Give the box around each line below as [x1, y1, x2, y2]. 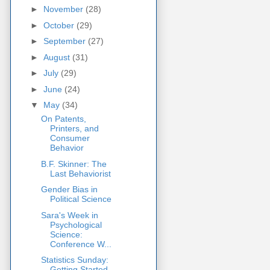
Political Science [49, 194, 111, 204]
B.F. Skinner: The [40, 159, 107, 169]
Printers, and [49, 124, 99, 134]
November [43, 4, 86, 14]
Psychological [49, 219, 102, 230]
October [43, 20, 77, 30]
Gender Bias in [40, 184, 98, 195]
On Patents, [40, 114, 86, 124]
